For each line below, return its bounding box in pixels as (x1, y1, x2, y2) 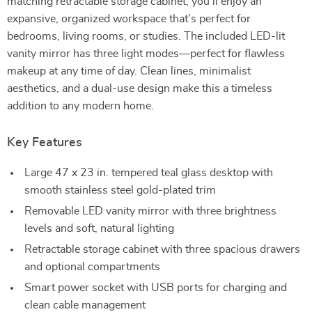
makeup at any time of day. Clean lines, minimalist (7, 65, 251, 77)
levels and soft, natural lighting (24, 223, 174, 234)
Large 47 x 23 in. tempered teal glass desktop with (24, 167, 273, 178)
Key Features (7, 136, 82, 149)
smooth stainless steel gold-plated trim (24, 185, 216, 196)
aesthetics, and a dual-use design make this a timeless (7, 83, 272, 94)
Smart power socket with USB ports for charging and (24, 282, 287, 293)
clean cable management (24, 299, 146, 311)
